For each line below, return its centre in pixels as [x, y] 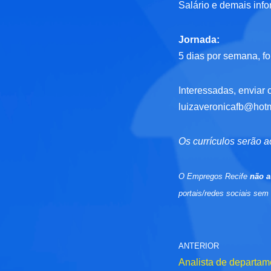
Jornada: [199, 40]
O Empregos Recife [214, 177]
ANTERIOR [199, 246]
